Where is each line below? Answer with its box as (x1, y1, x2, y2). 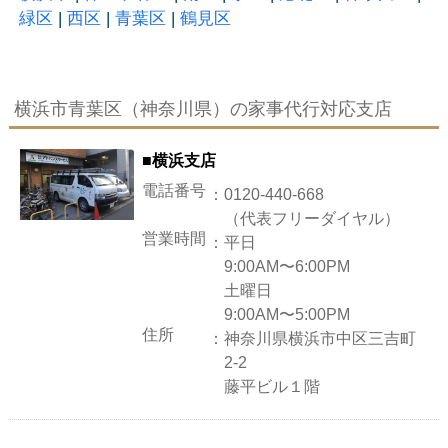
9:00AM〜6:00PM (224, 258, 351, 276)
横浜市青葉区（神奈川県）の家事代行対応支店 (13, 99, 392, 120)
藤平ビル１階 (224, 378, 321, 396)
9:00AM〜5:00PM (224, 306, 351, 324)
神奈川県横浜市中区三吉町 (224, 330, 417, 348)
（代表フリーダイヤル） (224, 210, 401, 228)
